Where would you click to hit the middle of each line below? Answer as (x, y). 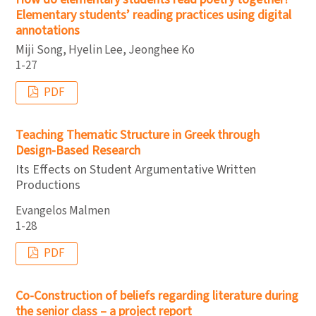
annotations (48, 30)
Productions (48, 185)
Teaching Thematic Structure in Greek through (138, 135)
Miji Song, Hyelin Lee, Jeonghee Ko (105, 50)
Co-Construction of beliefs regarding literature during (157, 296)
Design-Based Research (78, 151)
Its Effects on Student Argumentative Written (136, 169)
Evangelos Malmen (63, 211)
